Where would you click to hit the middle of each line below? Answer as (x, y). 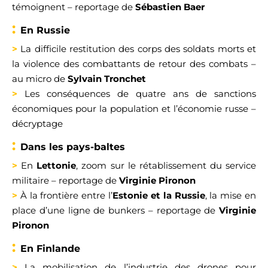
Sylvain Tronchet (107, 79)
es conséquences (70, 94)
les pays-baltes (86, 147)
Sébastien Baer (170, 7)
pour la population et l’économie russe (160, 109)
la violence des (47, 64)
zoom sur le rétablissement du (152, 165)
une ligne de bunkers (96, 210)
